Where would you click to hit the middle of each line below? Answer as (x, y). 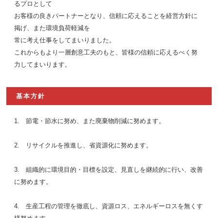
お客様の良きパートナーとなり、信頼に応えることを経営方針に (106, 16)
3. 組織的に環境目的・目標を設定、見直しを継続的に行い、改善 (109, 169)
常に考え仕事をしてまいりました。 (65, 40)
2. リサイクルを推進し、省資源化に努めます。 (83, 145)
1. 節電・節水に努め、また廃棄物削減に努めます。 (90, 121)
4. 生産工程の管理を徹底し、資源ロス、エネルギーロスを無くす (109, 206)
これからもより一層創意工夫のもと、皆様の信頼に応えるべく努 (106, 52)
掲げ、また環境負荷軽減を (52, 28)
